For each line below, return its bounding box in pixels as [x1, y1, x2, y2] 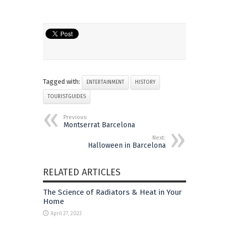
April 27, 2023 [51, 210, 82, 217]
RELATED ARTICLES [43, 166, 121, 178]
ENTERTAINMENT [86, 79, 124, 85]
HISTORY [135, 79, 155, 85]
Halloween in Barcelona [88, 141, 166, 150]
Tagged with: [43, 77, 82, 85]
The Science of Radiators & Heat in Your [43, 187, 182, 197]
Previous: [63, 113, 87, 121]
